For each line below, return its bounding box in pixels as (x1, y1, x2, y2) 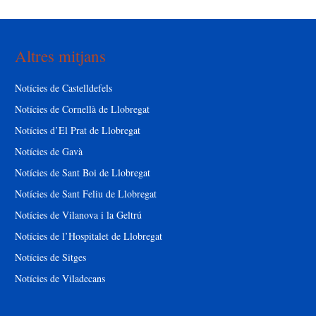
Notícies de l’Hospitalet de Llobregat (14, 229, 162, 243)
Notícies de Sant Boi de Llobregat (14, 165, 150, 179)
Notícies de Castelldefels (14, 80, 112, 95)
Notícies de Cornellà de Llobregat (14, 102, 150, 116)
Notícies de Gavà (14, 144, 83, 158)
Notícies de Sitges (14, 250, 86, 264)
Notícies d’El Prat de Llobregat (14, 123, 140, 137)
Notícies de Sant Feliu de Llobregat (14, 186, 157, 200)
